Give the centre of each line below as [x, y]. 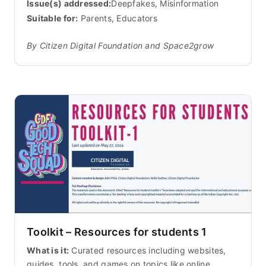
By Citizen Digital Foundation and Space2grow [121, 46]
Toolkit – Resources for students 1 [117, 232]
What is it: [48, 250]
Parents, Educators [118, 18]
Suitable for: [53, 18]
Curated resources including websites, [148, 250]
